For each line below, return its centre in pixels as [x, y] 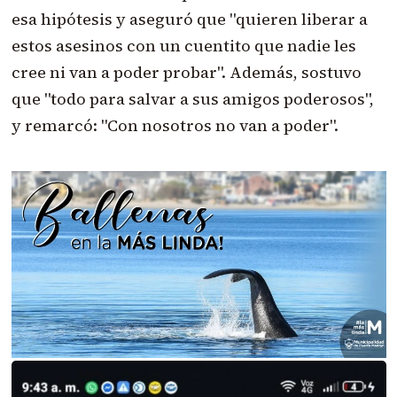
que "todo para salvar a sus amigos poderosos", [192, 98]
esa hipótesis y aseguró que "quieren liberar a [189, 19]
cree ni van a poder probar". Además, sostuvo [186, 72]
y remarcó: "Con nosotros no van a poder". [175, 125]
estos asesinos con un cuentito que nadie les [183, 45]
